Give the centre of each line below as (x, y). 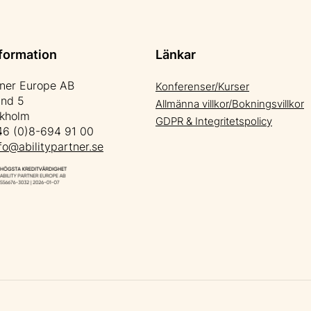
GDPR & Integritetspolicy (214, 121)
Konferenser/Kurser (202, 87)
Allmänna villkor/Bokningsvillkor (230, 104)
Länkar (176, 55)
